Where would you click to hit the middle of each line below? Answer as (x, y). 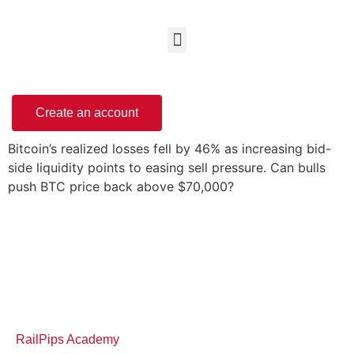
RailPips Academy (68, 340)
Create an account (87, 113)
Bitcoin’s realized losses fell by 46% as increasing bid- (169, 149)
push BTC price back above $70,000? (121, 186)
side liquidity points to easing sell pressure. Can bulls (167, 168)
